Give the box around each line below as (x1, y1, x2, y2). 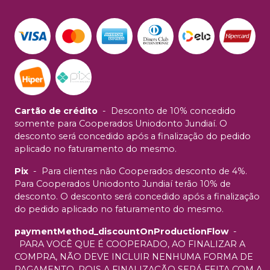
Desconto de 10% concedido (111, 105, 236, 117)
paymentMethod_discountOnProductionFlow (14, 226, 228, 237)
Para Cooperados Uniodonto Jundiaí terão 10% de (14, 178, 231, 190)
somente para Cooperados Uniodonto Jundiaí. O (14, 118, 227, 130)
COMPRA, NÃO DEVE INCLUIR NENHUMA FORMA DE (14, 251, 253, 263)
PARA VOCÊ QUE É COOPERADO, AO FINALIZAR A (19, 239, 245, 250)
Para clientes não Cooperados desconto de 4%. (42, 166, 247, 177)
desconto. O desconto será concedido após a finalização (14, 191, 260, 202)
